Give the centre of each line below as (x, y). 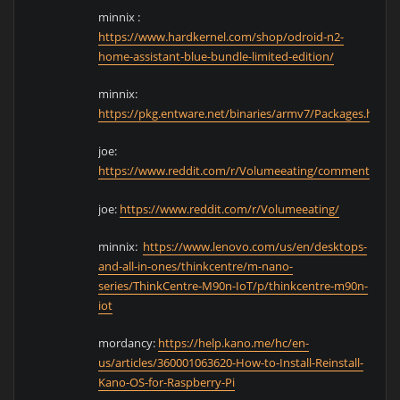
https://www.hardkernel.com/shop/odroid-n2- (221, 36)
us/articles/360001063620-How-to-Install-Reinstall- (231, 363)
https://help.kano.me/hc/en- (234, 343)
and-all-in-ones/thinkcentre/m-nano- (196, 266)
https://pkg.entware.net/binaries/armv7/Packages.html (245, 114)
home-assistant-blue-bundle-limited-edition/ (217, 56)
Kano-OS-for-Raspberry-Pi (167, 383)
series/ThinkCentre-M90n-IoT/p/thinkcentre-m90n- (233, 286)
